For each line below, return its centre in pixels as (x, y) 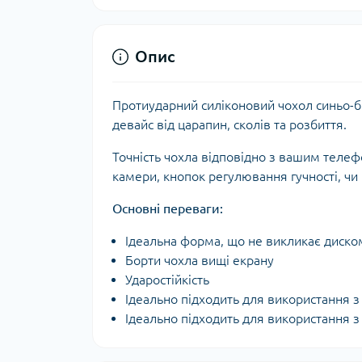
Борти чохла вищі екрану (200, 260)
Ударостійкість (167, 280)
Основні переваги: (168, 208)
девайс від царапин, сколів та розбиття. (229, 124)
